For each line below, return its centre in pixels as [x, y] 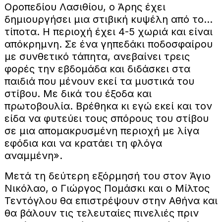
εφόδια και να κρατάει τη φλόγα [83, 143]
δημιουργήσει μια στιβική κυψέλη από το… [108, 19]
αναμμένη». [33, 155]
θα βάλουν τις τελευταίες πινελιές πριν [101, 213]
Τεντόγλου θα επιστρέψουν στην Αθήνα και [111, 200]
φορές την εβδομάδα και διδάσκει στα [97, 69]
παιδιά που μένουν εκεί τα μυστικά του [99, 81]
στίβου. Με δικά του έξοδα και [78, 93]
